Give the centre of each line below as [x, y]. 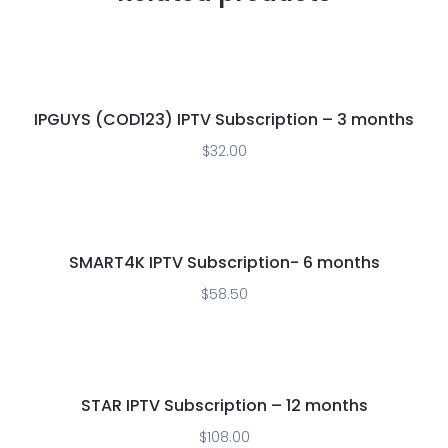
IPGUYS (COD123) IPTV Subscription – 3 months [224, 119]
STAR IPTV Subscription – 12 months [224, 405]
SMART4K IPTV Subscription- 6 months [224, 262]
